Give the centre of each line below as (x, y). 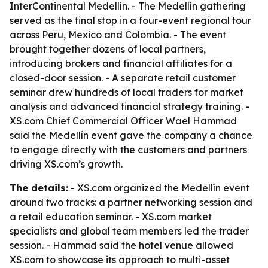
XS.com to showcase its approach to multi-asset (120, 260)
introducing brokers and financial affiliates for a (121, 63)
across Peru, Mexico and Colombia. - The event (118, 35)
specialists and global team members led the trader (129, 231)
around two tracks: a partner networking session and (131, 202)
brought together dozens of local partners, (108, 49)
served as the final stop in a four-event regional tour (130, 20)
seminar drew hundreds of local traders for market (127, 92)
